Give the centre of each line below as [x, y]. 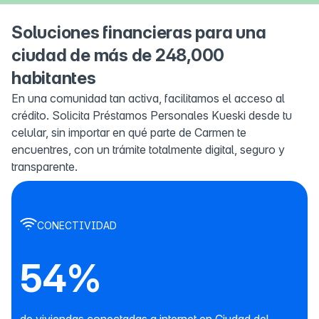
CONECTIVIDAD [77, 226]
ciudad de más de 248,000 [118, 56]
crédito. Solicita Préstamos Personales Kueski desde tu [152, 116]
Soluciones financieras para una [139, 33]
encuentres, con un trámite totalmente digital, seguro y [148, 150]
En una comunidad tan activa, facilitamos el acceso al [148, 99]
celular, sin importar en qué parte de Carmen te [129, 133]
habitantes [54, 78]
